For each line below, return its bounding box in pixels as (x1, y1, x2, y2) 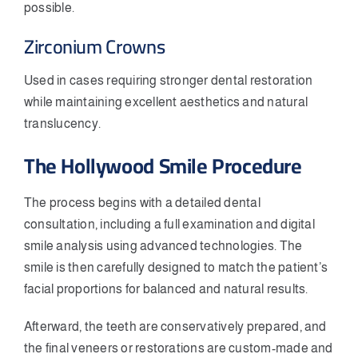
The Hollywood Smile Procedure (24, 145, 302, 185)
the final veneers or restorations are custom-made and (24, 340, 333, 355)
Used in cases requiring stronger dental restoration (24, 73, 313, 87)
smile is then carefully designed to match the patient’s (24, 260, 328, 274)
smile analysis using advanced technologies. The (24, 238, 303, 253)
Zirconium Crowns (24, 28, 165, 65)
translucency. (24, 116, 101, 130)
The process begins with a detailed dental (24, 195, 261, 209)
